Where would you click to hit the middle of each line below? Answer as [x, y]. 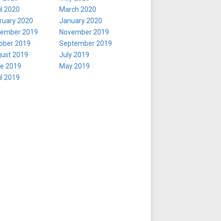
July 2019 [74, 55]
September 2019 [86, 43]
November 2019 [84, 32]
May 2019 [74, 66]
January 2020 [81, 21]
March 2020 [78, 9]
